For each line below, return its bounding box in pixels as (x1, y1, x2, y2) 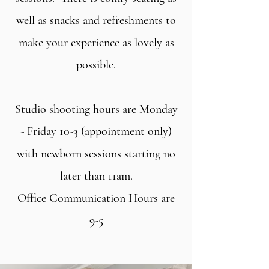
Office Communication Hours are (17, 191, 175, 205)
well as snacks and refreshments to (16, 13, 176, 28)
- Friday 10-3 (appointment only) (20, 124, 172, 139)
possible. (76, 58, 116, 72)
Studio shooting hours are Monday (14, 102, 178, 116)
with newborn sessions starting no (17, 147, 175, 161)
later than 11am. (59, 169, 133, 183)
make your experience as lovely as (18, 35, 174, 50)
